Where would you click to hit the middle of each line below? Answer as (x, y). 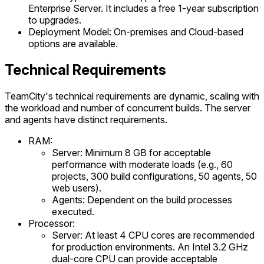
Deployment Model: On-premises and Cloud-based (136, 32)
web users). (77, 188)
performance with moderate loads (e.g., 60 (142, 164)
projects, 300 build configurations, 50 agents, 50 (154, 176)
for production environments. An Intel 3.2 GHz (150, 247)
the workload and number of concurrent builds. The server (128, 108)
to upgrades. (55, 20)
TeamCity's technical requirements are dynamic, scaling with (132, 96)
